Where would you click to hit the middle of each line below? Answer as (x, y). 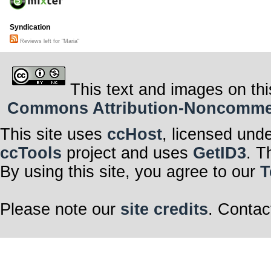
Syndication (30, 28)
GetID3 (220, 153)
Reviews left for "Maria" (49, 41)
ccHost (135, 134)
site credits (164, 209)
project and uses (127, 153)
